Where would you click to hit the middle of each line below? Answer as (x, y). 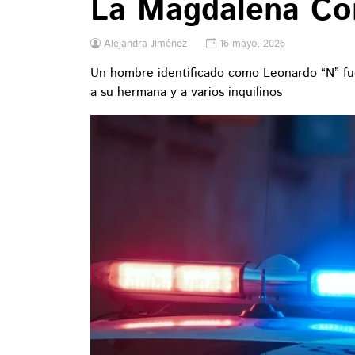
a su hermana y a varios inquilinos (186, 92)
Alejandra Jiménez (145, 44)
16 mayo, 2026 (252, 44)
